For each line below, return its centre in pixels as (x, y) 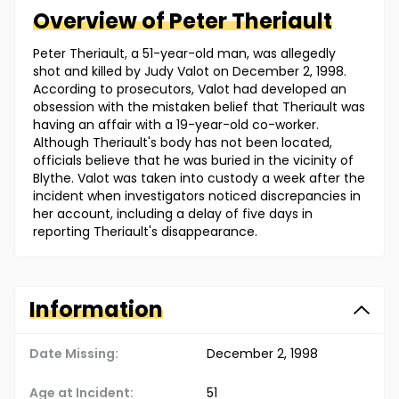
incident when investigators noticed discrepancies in (197, 196)
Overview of (101, 21)
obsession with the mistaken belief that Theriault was (199, 107)
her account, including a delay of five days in (173, 214)
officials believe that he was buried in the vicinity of (193, 161)
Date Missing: (74, 354)
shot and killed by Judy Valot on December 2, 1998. (190, 72)
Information (96, 310)
